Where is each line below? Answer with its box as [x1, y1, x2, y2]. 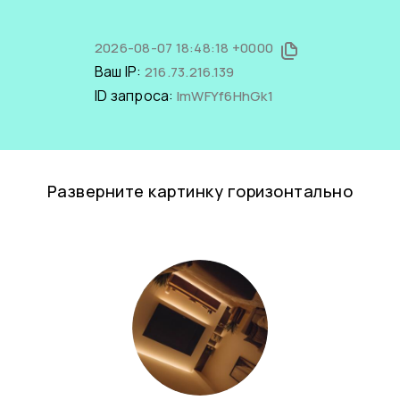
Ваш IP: [94, 62, 145, 81]
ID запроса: [94, 86, 177, 105]
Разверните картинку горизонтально [46, 180, 354, 202]
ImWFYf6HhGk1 [176, 87, 273, 105]
